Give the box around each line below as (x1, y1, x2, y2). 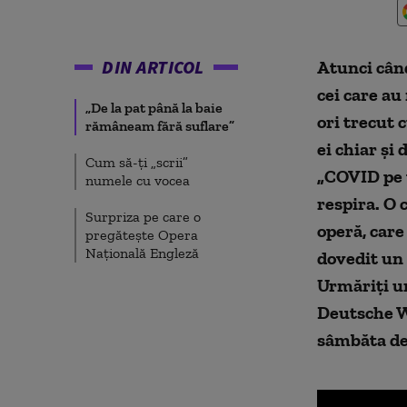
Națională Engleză (85, 244, 199, 262)
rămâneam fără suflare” (85, 117, 234, 134)
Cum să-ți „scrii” (85, 154, 188, 171)
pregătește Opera (85, 226, 198, 243)
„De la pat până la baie (85, 99, 223, 116)
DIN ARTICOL (102, 55, 204, 78)
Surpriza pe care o (85, 208, 201, 225)
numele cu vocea (85, 172, 190, 189)
